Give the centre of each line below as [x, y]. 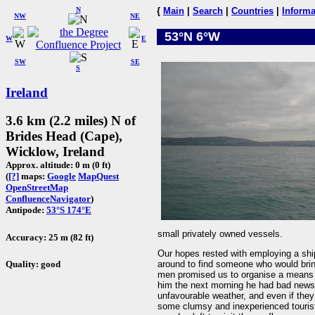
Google [62, 176]
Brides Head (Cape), [64, 136]
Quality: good [33, 264]
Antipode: [26, 210]
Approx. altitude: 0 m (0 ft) [58, 165]
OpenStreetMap [37, 188]
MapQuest [98, 176]
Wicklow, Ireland [55, 152]
